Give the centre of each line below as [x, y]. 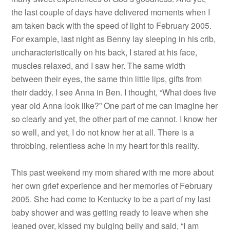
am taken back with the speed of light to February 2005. [112, 25]
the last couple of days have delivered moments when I [111, 12]
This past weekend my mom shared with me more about [113, 172]
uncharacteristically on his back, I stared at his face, [104, 52]
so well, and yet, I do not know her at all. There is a [103, 132]
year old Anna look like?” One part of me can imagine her [115, 106]
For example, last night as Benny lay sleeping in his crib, [114, 39]
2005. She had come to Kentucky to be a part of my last [111, 199]
